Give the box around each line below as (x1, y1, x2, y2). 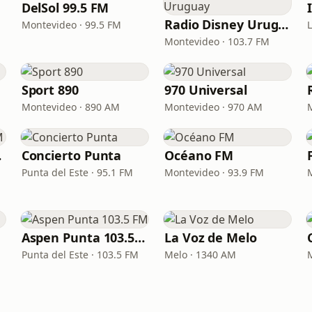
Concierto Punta (21, 147, 122, 164)
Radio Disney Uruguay (278, 16, 289, 33)
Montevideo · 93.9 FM (164, 166, 264, 179)
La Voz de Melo (164, 229, 257, 246)
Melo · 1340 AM (164, 248, 236, 261)
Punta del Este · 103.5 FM (21, 248, 139, 261)
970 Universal (164, 81, 247, 98)
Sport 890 (21, 81, 79, 98)
